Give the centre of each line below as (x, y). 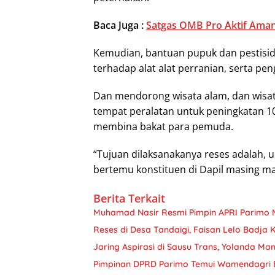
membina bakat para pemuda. (163, 126)
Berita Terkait (129, 198)
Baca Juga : (120, 25)
